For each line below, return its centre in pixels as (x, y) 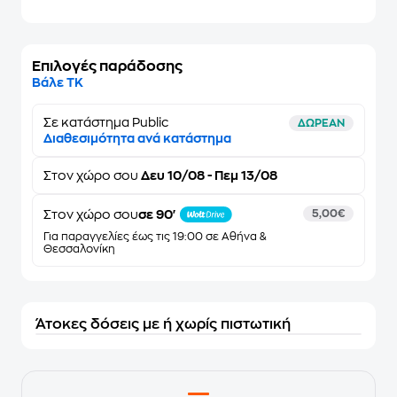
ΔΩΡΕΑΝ (321, 123)
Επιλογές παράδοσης (107, 66)
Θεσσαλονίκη (79, 249)
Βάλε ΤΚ (58, 82)
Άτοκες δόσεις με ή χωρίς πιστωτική (163, 324)
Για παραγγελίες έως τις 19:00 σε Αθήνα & (155, 237)
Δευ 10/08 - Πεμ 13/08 (208, 175)
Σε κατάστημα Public (106, 122)
